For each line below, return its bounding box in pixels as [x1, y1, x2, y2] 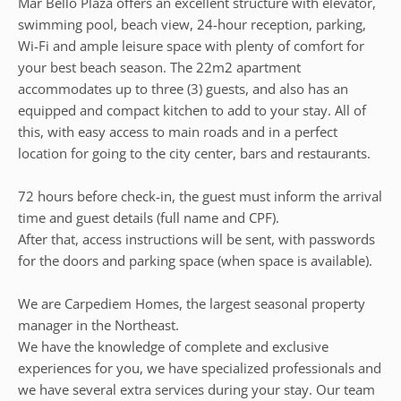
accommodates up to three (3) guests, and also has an [18, 80, 348, 98]
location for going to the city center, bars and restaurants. [18, 144, 371, 162]
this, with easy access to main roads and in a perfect [18, 123, 337, 141]
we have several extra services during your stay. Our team [18, 380, 375, 398]
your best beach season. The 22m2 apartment [18, 58, 301, 76]
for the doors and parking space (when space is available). [18, 252, 372, 269]
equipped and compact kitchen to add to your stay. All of [18, 101, 366, 119]
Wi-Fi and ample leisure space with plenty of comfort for [18, 37, 364, 55]
